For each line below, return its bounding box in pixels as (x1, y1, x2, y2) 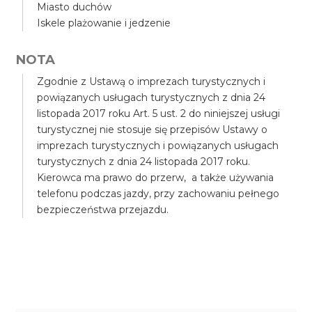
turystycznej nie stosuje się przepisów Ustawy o (37, 123, 268, 136)
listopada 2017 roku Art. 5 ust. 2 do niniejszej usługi (37, 107, 281, 120)
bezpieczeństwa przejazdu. (37, 203, 169, 216)
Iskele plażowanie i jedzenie (37, 17, 171, 29)
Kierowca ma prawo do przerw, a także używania (37, 171, 274, 184)
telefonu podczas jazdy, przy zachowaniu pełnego (37, 187, 280, 200)
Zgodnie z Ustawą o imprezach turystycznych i (37, 75, 266, 88)
